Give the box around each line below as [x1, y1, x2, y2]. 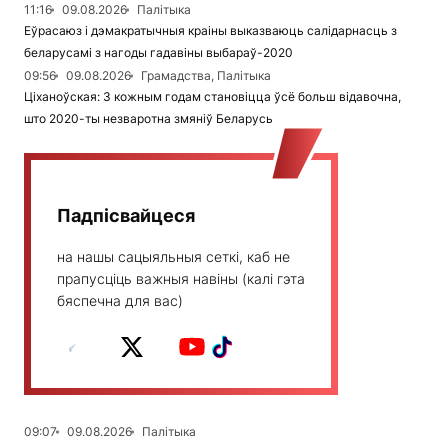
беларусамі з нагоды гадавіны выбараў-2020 [24, 45, 293, 61]
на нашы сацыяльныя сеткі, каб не [57, 248, 290, 266]
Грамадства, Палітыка [141, 68, 271, 84]
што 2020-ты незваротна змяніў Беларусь [24, 111, 273, 127]
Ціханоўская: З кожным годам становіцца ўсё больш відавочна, [24, 89, 401, 105]
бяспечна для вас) [57, 292, 183, 310]
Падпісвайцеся [57, 205, 195, 227]
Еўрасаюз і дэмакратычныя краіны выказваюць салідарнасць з [24, 23, 397, 39]
